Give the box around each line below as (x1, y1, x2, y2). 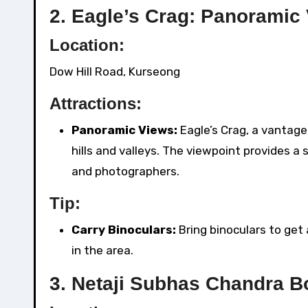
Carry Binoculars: (71, 223, 176, 237)
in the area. (71, 243, 133, 258)
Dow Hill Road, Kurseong (49, 65, 180, 79)
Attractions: (49, 94, 142, 113)
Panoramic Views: (71, 123, 177, 137)
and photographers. (71, 164, 179, 179)
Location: (49, 36, 124, 55)
